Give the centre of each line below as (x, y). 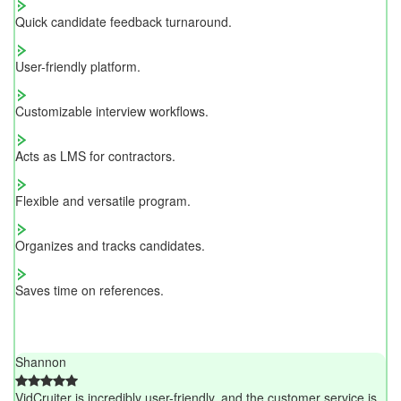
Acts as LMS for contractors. (95, 156)
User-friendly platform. (78, 67)
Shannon (41, 362)
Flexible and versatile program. (103, 201)
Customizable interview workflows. (112, 111)
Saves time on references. (90, 290)
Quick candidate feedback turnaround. (124, 22)
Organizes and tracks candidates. (110, 246)
